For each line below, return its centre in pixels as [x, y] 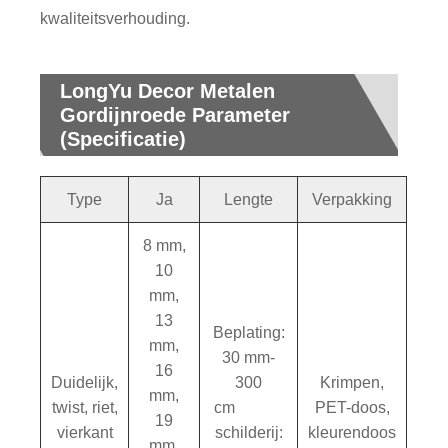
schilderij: [248, 432]
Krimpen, [352, 382]
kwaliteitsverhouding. [115, 18]
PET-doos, [352, 407]
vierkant [84, 432]
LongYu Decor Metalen [168, 90]
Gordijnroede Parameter [175, 114]
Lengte [249, 199]
